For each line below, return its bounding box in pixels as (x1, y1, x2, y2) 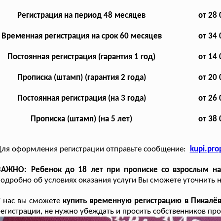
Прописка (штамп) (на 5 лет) (31, 115, 133, 124)
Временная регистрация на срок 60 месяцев (1, 32, 162, 41)
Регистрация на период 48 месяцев (17, 11, 146, 20)
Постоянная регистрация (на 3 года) (17, 94, 146, 103)
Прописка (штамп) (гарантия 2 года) (17, 74, 146, 82)
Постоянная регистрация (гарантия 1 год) (7, 53, 156, 62)
